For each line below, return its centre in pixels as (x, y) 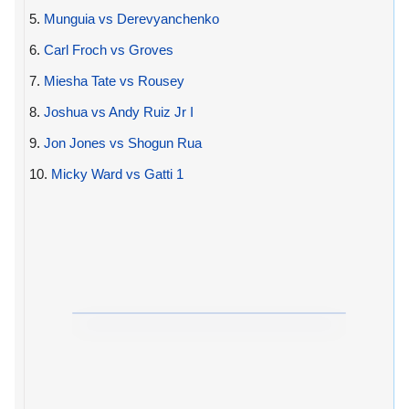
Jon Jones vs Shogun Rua (123, 142)
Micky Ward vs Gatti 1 (117, 173)
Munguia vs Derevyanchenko (131, 18)
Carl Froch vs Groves (109, 49)
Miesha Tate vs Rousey (114, 80)
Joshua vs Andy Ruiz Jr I (119, 111)
